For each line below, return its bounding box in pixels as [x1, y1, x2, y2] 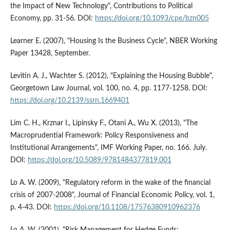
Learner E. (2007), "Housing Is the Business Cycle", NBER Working [10, 37, 217, 45]
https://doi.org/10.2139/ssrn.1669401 [10, 97, 129, 104]
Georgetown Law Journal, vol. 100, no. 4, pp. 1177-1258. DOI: [10, 84, 207, 92]
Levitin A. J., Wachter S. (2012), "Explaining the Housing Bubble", [10, 72, 213, 80]
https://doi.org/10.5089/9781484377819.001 [27, 156, 171, 164]
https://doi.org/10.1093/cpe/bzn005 [94, 14, 209, 22]
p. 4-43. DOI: [10, 203, 54, 211]
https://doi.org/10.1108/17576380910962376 [53, 203, 200, 211]
